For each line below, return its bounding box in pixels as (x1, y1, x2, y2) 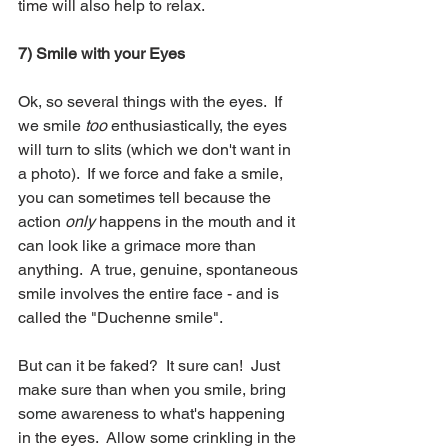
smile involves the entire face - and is (18, 283, 283, 303)
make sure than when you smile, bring (18, 379, 290, 399)
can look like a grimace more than (18, 235, 260, 255)
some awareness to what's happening (18, 403, 289, 423)
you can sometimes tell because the (18, 187, 275, 207)
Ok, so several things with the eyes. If (18, 91, 286, 111)
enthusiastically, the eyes (107, 115, 291, 135)
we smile (18, 115, 81, 135)
